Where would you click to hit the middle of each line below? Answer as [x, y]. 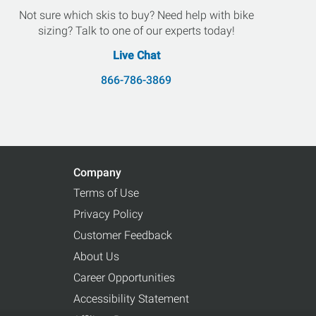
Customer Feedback [123, 235]
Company [97, 172]
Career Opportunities [124, 278]
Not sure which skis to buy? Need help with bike [136, 15]
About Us [96, 256]
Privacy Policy [108, 214]
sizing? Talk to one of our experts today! [136, 31]
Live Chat [136, 55]
